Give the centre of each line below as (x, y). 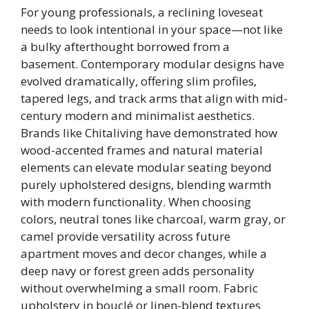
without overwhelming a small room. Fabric (139, 288)
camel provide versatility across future (126, 237)
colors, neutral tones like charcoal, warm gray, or (153, 219)
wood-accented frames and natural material (142, 150)
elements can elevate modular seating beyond (146, 168)
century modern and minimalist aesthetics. (138, 116)
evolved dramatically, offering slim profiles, (139, 81)
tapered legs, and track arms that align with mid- (154, 99)
